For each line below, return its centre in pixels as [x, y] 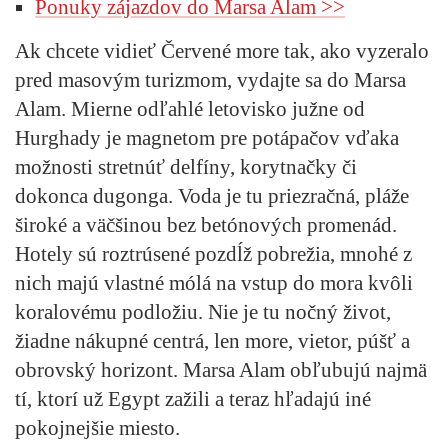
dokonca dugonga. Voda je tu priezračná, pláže [212, 195]
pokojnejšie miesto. [97, 427]
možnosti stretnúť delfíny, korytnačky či [186, 166]
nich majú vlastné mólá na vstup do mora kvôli [214, 282]
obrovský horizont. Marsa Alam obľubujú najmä [221, 369]
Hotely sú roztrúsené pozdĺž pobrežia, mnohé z [213, 253]
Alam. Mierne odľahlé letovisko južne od [190, 108]
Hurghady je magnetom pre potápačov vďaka [207, 137]
